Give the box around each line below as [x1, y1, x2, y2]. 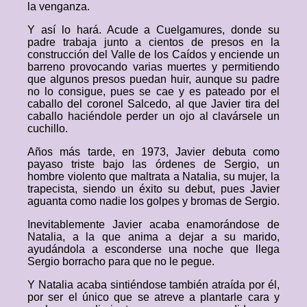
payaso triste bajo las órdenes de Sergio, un [27, 158, 280, 170]
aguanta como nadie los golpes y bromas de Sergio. [27, 195, 280, 207]
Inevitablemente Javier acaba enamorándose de [27, 219, 280, 230]
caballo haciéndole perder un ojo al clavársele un [27, 110, 280, 122]
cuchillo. [27, 123, 68, 134]
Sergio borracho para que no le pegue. [27, 256, 214, 267]
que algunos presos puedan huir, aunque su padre [27, 73, 280, 85]
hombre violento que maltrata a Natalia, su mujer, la [27, 171, 280, 182]
